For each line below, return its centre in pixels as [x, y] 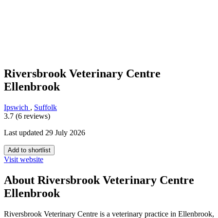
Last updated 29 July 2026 [45, 133]
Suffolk [45, 108]
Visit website [24, 160]
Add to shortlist [29, 150]
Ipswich [17, 108]
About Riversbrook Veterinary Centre [99, 180]
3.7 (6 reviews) [27, 116]
